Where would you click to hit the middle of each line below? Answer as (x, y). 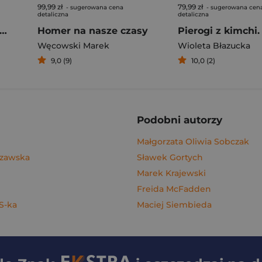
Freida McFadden (174, 189)
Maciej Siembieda (174, 205)
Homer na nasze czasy (93, 31)
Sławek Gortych (170, 157)
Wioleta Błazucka (214, 46)
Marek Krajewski (171, 173)
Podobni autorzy (180, 120)
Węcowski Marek (73, 46)
